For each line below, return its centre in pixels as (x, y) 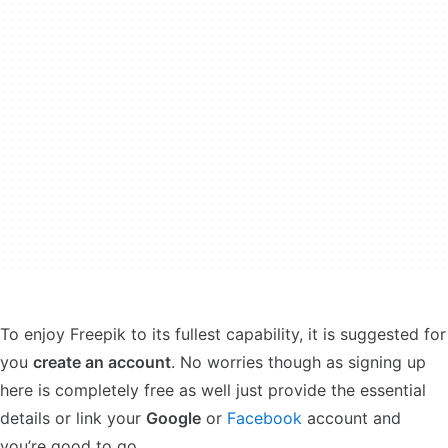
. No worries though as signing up (298, 362)
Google (173, 418)
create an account (102, 362)
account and (351, 418)
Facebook (264, 418)
